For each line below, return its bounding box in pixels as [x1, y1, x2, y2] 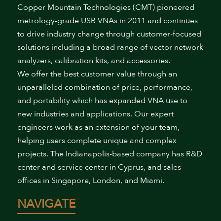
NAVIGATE [17, 196, 75, 212]
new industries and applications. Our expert [17, 109, 174, 119]
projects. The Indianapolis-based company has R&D [17, 148, 202, 159]
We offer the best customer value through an [17, 69, 177, 79]
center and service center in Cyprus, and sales [17, 162, 181, 173]
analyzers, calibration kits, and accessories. [17, 55, 170, 66]
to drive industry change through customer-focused [17, 29, 201, 39]
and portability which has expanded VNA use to [17, 95, 187, 106]
